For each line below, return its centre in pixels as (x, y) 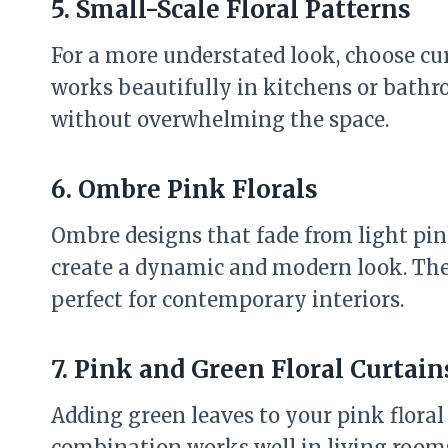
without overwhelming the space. (220, 119)
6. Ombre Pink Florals (184, 189)
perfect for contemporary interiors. (227, 299)
